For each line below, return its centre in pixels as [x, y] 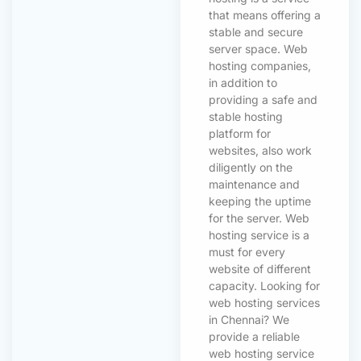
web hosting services [264, 302]
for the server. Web [259, 218]
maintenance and [254, 184]
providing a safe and [263, 99]
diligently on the [251, 167]
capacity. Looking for [264, 285]
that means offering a [265, 15]
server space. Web [258, 48]
